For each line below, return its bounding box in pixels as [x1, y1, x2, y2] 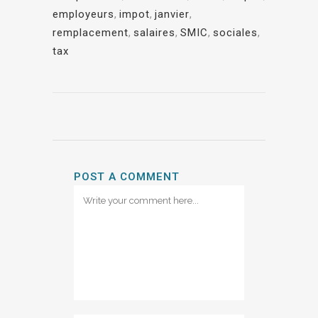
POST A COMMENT [74, 170, 180, 184]
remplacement [53, 26, 128, 40]
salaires [133, 26, 175, 40]
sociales [213, 26, 258, 40]
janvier [155, 8, 190, 21]
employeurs [53, 8, 114, 21]
